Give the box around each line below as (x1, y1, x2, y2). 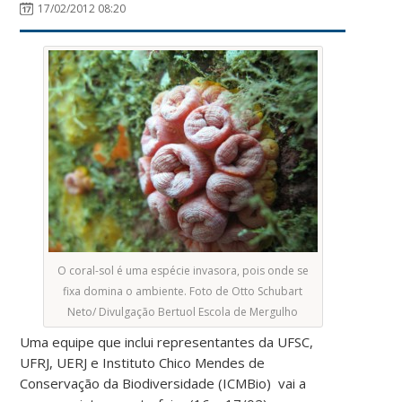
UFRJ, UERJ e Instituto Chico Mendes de (20, 353, 266, 371)
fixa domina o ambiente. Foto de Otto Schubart (63, 283, 303, 299)
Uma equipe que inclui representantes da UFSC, (20, 332, 314, 351)
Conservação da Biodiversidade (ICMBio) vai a (20, 373, 307, 392)
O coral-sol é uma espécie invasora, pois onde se (57, 262, 309, 278)
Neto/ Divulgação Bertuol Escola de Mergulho (67, 303, 299, 319)
